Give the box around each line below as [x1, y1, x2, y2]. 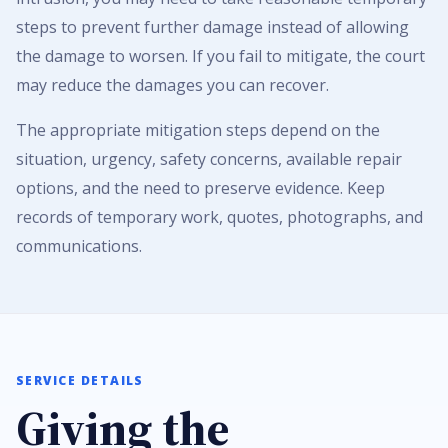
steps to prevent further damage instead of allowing [16, 16, 409, 39]
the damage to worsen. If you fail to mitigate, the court [16, 45, 425, 68]
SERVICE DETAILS [16, 372, 144, 390]
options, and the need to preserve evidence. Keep [16, 177, 385, 200]
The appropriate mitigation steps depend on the [16, 119, 380, 142]
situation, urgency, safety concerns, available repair [16, 148, 402, 171]
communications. [16, 235, 142, 258]
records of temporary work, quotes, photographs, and [16, 206, 423, 229]
